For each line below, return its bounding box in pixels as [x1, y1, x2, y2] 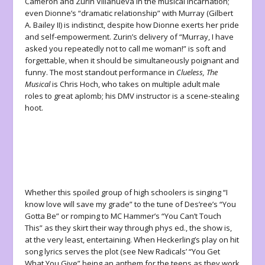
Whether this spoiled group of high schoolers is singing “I [25, 187, 228, 198]
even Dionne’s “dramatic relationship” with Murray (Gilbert [25, 8, 234, 19]
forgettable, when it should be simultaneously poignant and [25, 55, 240, 66]
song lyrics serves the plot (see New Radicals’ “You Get [25, 246, 221, 257]
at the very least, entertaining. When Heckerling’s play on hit [25, 234, 240, 245]
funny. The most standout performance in [25, 67, 177, 78]
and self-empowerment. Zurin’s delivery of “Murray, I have [25, 31, 234, 43]
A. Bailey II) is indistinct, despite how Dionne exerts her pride [25, 20, 240, 31]
